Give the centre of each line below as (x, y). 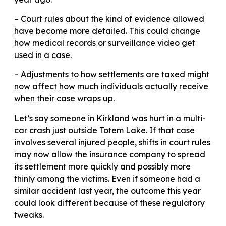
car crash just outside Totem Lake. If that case (104, 130)
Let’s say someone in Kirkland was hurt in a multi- (110, 118)
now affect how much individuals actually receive (111, 87)
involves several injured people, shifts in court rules (112, 142)
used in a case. (43, 55)
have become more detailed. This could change (107, 31)
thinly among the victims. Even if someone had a (107, 178)
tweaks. (29, 215)
